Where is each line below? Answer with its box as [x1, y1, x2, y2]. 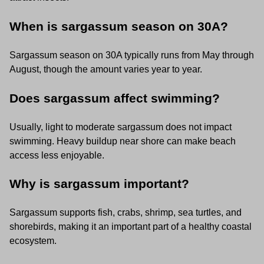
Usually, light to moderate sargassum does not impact [9, 121, 232, 132]
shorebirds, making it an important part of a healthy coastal [9, 222, 252, 232]
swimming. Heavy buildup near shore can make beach [9, 136, 236, 146]
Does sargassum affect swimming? [9, 91, 220, 105]
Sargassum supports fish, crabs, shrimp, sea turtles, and [9, 207, 242, 218]
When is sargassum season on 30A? [9, 19, 228, 34]
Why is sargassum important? [9, 177, 189, 191]
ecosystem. [9, 236, 57, 246]
